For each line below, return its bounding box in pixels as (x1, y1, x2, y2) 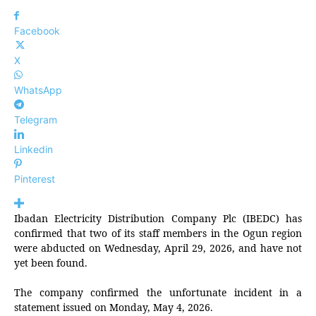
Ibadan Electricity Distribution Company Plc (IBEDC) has (14, 212, 302, 226)
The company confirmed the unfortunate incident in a (14, 286, 302, 300)
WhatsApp (14, 84, 62, 97)
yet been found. (14, 256, 87, 270)
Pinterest (14, 173, 55, 186)
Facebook (14, 25, 60, 37)
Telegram (14, 114, 57, 126)
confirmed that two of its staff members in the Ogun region (14, 226, 302, 241)
